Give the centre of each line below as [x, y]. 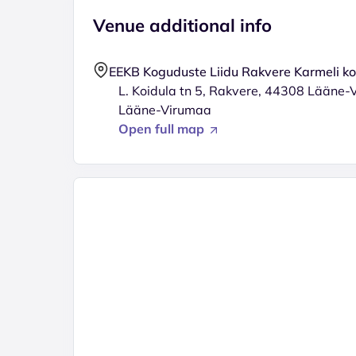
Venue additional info [182, 25]
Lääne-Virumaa [165, 110]
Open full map [163, 129]
